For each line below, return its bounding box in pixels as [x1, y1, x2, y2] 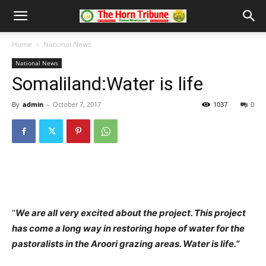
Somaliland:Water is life [12, 72, 203, 95]
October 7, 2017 [53, 100, 101, 109]
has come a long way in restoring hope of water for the [12, 223, 245, 234]
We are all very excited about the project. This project [15, 207, 246, 218]
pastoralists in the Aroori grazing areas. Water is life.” [12, 238, 239, 249]
